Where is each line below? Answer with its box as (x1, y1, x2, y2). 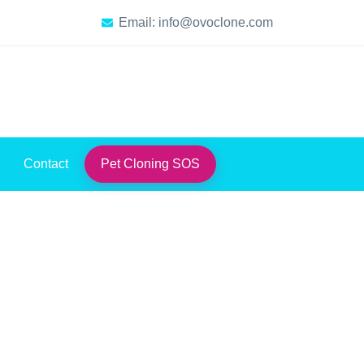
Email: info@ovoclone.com (118, 15, 273, 30)
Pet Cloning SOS (100, 156, 200, 171)
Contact (23, 156, 68, 171)
